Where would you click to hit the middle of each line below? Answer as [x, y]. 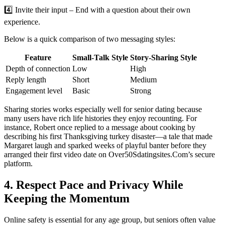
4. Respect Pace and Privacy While [94, 185]
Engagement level [34, 91]
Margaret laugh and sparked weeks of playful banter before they [105, 146]
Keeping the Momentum [67, 199]
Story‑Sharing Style [163, 58]
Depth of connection [38, 69]
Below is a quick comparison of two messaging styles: [90, 39]
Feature [38, 58]
